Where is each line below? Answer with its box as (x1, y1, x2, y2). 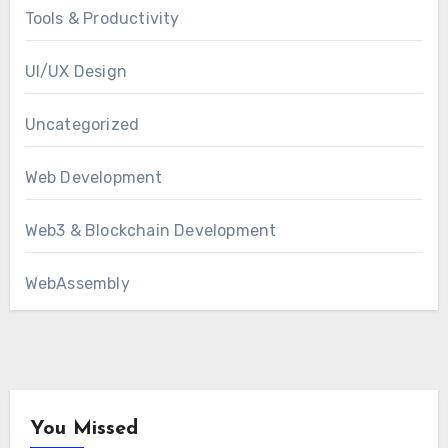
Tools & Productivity (24, 8, 180, 28)
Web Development (24, 167, 163, 187)
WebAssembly (24, 273, 130, 293)
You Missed (29, 418, 138, 439)
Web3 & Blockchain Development (24, 220, 277, 240)
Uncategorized (24, 114, 140, 134)
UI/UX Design (24, 61, 127, 81)
